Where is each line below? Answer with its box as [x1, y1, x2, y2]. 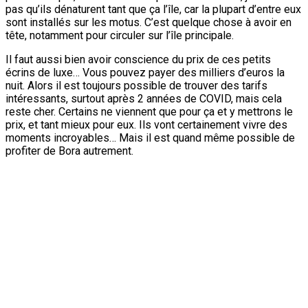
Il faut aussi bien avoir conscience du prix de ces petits [5, 53, 271, 67]
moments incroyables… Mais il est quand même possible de [5, 131, 295, 145]
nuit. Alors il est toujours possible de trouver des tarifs [5, 79, 267, 93]
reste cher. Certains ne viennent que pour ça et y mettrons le [5, 105, 293, 119]
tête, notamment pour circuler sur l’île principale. [5, 29, 234, 43]
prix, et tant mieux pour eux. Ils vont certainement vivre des [5, 118, 287, 132]
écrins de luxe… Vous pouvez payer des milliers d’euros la [5, 66, 285, 80]
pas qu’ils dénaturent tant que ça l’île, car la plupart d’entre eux [5, 3, 301, 16]
